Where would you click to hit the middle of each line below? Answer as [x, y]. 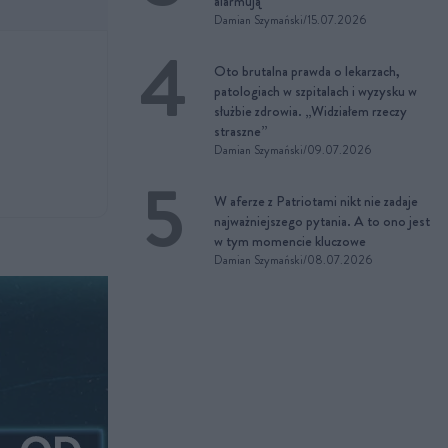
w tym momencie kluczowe [290, 241]
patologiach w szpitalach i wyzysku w [315, 91]
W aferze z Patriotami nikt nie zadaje [316, 201]
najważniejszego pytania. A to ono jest [322, 221]
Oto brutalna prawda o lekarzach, [307, 71]
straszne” [241, 131]
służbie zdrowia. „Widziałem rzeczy [310, 111]
